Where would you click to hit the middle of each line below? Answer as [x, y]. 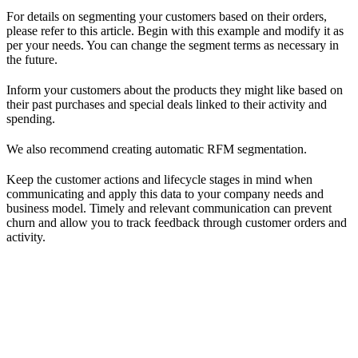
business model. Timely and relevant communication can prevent [169, 208]
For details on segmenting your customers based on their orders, [167, 16]
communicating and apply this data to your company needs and [165, 193]
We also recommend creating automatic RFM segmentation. [157, 149]
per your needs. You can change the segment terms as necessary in [173, 45]
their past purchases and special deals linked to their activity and [167, 104]
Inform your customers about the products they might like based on [175, 89]
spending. [31, 118]
